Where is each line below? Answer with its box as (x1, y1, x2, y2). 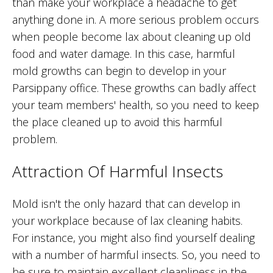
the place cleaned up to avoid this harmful (12, 115, 222, 130)
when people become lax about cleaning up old (12, 29, 251, 44)
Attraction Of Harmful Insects (12, 160, 223, 183)
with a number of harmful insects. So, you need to (12, 247, 260, 263)
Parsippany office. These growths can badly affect (12, 80, 256, 96)
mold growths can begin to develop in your (12, 63, 226, 79)
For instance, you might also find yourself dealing (12, 230, 255, 246)
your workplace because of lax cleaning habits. (12, 213, 243, 229)
